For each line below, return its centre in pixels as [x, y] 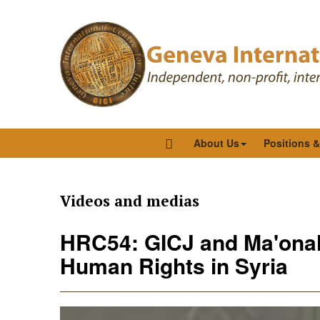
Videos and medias [130, 201]
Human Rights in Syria [174, 265]
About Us [216, 143]
